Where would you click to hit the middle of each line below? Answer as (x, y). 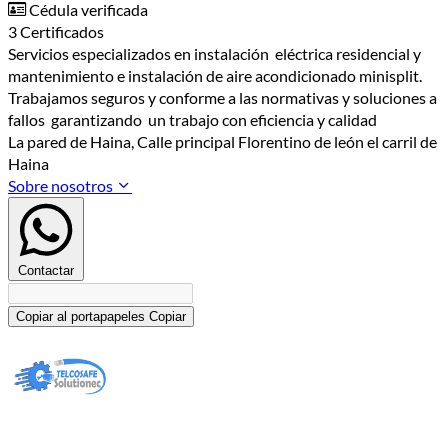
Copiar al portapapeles (80, 317)
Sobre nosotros (62, 186)
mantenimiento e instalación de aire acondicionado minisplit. (215, 76)
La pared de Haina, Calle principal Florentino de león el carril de (222, 142)
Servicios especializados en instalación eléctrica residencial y (214, 54)
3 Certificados (56, 32)
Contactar (46, 271)
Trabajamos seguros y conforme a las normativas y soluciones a (222, 98)
